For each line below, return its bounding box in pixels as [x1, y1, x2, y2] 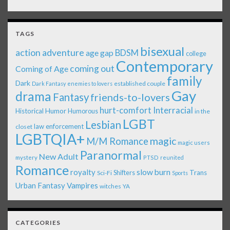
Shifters [113, 168, 135, 177]
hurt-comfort [100, 105, 151, 116]
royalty [70, 167, 95, 177]
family [167, 73, 202, 89]
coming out [70, 63, 114, 74]
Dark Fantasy [32, 80, 66, 87]
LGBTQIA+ [15, 130, 85, 148]
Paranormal [80, 148, 142, 163]
